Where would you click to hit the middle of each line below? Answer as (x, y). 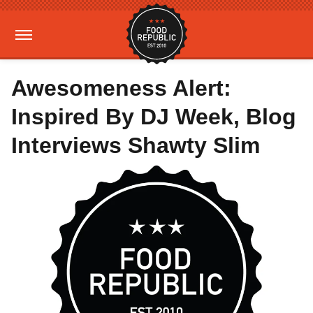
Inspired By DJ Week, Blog (154, 117)
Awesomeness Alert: (121, 88)
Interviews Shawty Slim (136, 145)
